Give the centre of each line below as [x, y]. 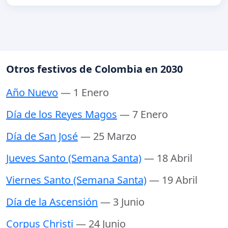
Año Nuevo [32, 93]
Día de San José [42, 136]
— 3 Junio [122, 202]
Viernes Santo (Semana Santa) [76, 180]
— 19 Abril [173, 180]
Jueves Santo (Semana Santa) [74, 158]
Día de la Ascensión [52, 202]
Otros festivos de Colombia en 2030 [94, 69]
